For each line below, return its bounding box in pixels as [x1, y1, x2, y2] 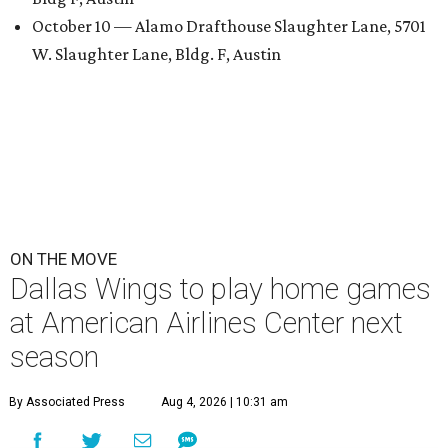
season [10, 339, 99, 374]
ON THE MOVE [10, 248, 117, 269]
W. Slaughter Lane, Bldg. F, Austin [32, 43, 281, 64]
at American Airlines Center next [10, 305, 403, 340]
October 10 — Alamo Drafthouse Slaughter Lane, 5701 [32, 15, 426, 36]
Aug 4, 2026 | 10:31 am [161, 394, 288, 409]
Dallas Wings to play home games [10, 271, 431, 306]
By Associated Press [9, 394, 125, 409]
